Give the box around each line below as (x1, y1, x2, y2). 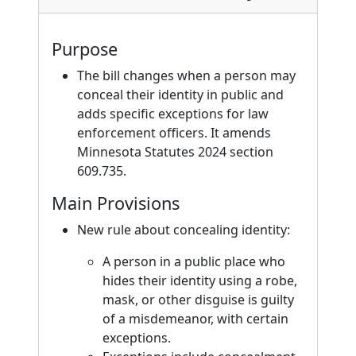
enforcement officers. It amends (77, 124, 271, 141)
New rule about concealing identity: (77, 221, 290, 238)
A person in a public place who (103, 253, 285, 270)
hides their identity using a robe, (103, 272, 297, 289)
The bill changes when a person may (77, 67, 296, 84)
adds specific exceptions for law (77, 105, 269, 122)
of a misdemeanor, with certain (103, 310, 288, 327)
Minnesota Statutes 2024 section (77, 143, 273, 161)
